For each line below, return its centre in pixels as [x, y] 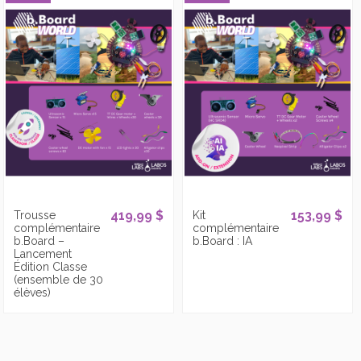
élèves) [33, 292]
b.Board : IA [223, 241]
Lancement [43, 253]
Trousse [35, 215]
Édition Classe [51, 266]
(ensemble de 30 [59, 279]
